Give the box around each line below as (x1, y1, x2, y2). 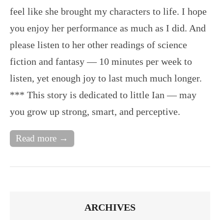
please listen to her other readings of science (10, 39, 187, 51)
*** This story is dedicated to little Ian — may (10, 89, 196, 101)
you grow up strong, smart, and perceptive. (10, 106, 180, 117)
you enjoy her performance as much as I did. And (10, 23, 206, 34)
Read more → (16, 133, 68, 144)
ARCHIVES (84, 202, 136, 213)
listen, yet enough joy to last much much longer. (10, 73, 202, 84)
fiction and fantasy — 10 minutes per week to (10, 56, 192, 67)
